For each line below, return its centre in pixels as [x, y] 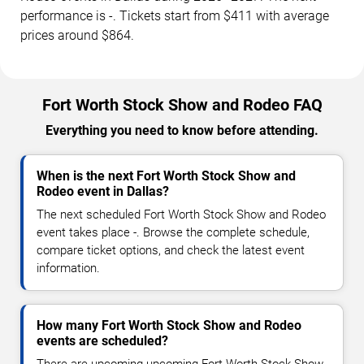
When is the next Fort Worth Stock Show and [166, 175]
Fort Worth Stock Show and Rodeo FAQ [182, 104]
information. [68, 268]
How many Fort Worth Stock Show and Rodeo [169, 325]
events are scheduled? [102, 340]
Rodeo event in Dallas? [103, 191]
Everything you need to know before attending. [182, 130]
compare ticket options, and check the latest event [171, 250]
